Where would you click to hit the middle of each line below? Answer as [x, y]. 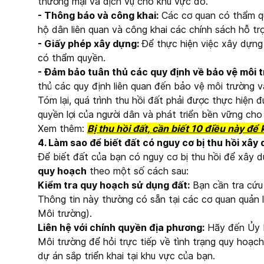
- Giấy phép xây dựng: [90, 44]
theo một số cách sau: [139, 171]
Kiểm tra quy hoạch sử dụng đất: [114, 185]
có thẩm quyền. [72, 58]
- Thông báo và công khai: [98, 15]
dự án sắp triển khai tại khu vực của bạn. [126, 256]
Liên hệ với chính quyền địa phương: [121, 227]
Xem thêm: [62, 128]
